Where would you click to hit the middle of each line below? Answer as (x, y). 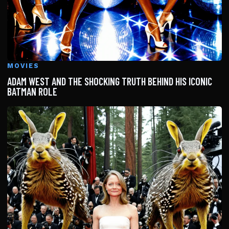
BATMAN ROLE (32, 91)
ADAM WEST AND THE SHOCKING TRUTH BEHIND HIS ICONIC (110, 81)
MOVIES (23, 65)
